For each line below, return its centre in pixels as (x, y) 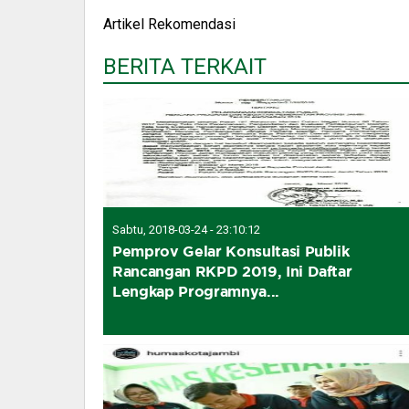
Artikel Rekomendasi (169, 24)
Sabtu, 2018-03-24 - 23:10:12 (186, 229)
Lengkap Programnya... (196, 291)
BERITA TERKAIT (185, 66)
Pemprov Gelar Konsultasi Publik (231, 251)
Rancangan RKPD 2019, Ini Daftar (232, 271)
